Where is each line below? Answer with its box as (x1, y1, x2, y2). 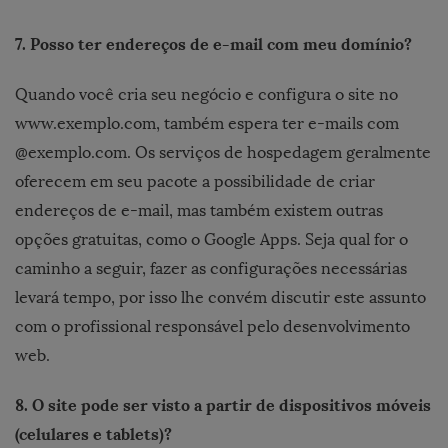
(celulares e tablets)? (15, 423, 172, 444)
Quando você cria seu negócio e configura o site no (15, 84, 398, 104)
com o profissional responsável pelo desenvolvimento (15, 316, 410, 336)
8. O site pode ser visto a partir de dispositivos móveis (15, 394, 431, 415)
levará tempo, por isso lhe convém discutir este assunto (15, 287, 426, 307)
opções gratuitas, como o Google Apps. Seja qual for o (15, 229, 408, 249)
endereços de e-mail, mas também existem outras (15, 200, 383, 220)
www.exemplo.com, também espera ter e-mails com (15, 113, 399, 133)
